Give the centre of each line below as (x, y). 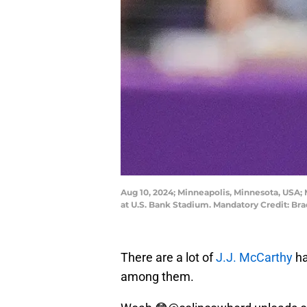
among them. (157, 277)
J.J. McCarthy (253, 258)
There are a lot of (167, 258)
